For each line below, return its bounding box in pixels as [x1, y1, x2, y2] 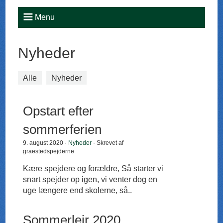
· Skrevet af [92, 139, 124, 147]
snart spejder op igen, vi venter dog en [23, 175, 158, 184]
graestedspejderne [23, 148, 75, 155]
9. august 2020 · [23, 139, 69, 147]
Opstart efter [23, 104, 94, 119]
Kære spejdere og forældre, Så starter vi [23, 164, 164, 173]
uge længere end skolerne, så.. [23, 186, 132, 195]
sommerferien [23, 122, 102, 137]
